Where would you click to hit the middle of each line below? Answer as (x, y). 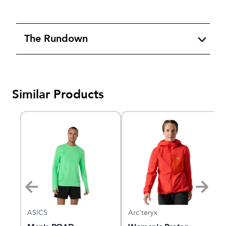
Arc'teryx (143, 212)
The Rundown (56, 38)
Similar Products (58, 94)
